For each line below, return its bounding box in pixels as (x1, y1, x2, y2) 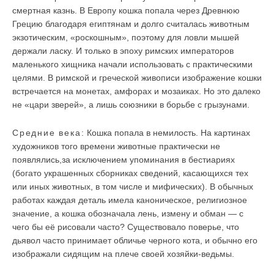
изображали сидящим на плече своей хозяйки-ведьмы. (12, 249, 234, 259)
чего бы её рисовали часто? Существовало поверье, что (12, 222, 239, 232)
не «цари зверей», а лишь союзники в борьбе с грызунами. (12, 100, 250, 110)
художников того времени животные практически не (12, 141, 220, 152)
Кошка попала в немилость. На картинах (84, 128, 251, 138)
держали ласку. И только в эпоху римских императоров (12, 46, 234, 56)
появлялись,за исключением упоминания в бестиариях (12, 155, 235, 165)
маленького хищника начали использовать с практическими (12, 59, 253, 70)
